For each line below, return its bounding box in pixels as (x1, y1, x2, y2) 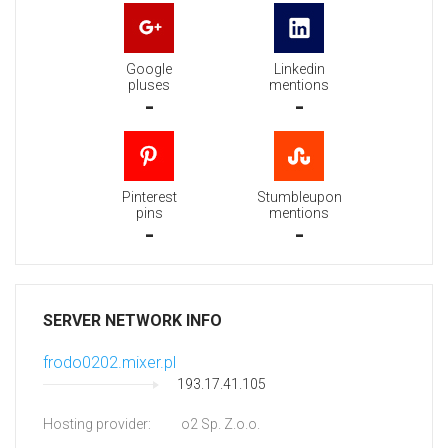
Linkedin (273, 61, 325, 78)
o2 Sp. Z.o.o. (181, 416, 260, 433)
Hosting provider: (43, 416, 151, 433)
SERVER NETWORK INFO (43, 311, 222, 331)
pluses (128, 77, 170, 94)
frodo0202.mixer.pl (43, 353, 176, 373)
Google (126, 61, 172, 78)
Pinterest (121, 189, 177, 206)
